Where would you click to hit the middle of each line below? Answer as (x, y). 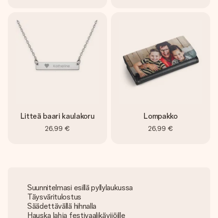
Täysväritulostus (54, 197)
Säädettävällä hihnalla (62, 206)
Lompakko (161, 116)
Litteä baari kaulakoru (57, 116)
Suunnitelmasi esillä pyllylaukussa (80, 188)
